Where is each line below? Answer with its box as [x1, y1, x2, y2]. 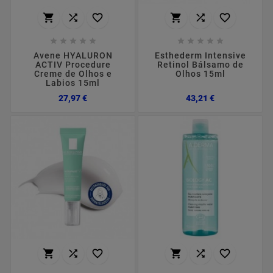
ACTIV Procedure [35, 59, 111, 69]
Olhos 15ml [175, 68, 225, 79]
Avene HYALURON [33, 50, 113, 60]
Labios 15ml [46, 77, 100, 88]
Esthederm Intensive [154, 50, 246, 60]
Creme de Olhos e [34, 68, 112, 79]
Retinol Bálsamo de [157, 59, 244, 69]
